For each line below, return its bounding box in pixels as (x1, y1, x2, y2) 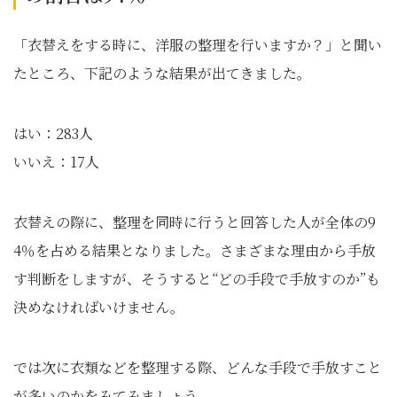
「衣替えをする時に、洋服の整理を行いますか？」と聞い (13, 35, 382, 55)
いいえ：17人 (13, 152, 99, 172)
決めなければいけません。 (13, 297, 184, 317)
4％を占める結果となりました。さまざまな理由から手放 (13, 240, 376, 261)
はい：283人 (13, 123, 93, 144)
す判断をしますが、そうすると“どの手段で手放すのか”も (13, 269, 380, 289)
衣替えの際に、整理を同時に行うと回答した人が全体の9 (13, 212, 376, 232)
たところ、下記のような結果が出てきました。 (13, 63, 311, 83)
